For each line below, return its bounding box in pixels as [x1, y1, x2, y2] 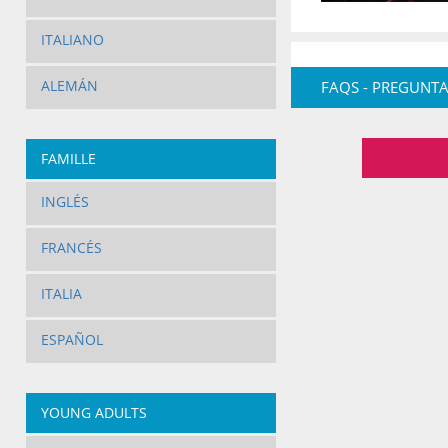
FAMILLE [40, 149, 96, 169]
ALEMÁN [40, 76, 98, 96]
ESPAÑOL [40, 330, 103, 350]
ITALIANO [40, 30, 104, 50]
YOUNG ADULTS [40, 403, 147, 423]
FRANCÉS [40, 238, 102, 258]
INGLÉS [40, 192, 89, 212]
